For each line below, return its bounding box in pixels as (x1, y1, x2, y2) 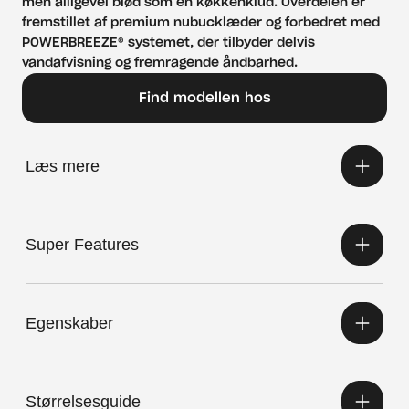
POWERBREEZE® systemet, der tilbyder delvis (22, 37, 315, 49)
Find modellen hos (138, 91, 271, 105)
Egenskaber (26, 313, 113, 332)
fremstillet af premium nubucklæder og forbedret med (22, 16, 380, 29)
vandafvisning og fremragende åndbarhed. (22, 57, 298, 69)
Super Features (26, 235, 139, 254)
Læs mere (26, 156, 100, 175)
